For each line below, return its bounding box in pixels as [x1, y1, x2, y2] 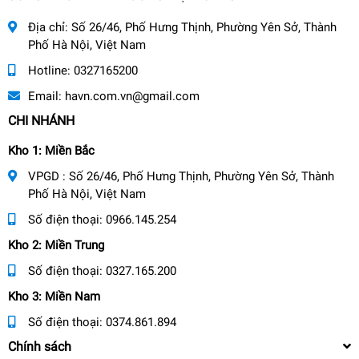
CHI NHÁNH [8, 112, 75, 128]
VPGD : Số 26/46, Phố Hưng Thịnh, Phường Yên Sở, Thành [28, 168, 334, 184]
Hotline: [28, 63, 74, 78]
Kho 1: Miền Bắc [8, 143, 95, 158]
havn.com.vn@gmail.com [65, 88, 200, 103]
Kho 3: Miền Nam [8, 288, 100, 304]
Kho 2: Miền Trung [8, 237, 104, 252]
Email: [28, 88, 65, 103]
